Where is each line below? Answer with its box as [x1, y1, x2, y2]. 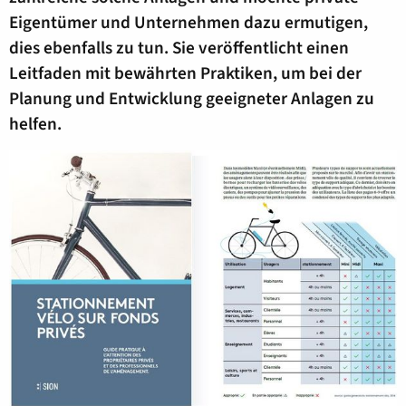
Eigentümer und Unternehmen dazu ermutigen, [9, 9, 368, 35]
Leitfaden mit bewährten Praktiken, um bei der [9, 60, 362, 86]
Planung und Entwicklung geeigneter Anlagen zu [9, 85, 374, 111]
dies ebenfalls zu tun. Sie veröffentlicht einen [9, 34, 349, 61]
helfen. [9, 111, 62, 137]
